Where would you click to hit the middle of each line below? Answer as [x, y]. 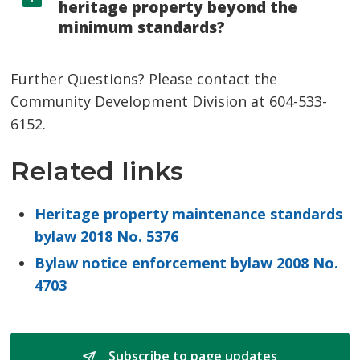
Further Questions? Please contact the [144, 79]
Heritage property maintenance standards [189, 214]
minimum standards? [142, 28]
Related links [97, 171]
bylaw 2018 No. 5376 [107, 237]
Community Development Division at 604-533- [169, 102]
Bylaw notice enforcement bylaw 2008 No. [187, 263]
